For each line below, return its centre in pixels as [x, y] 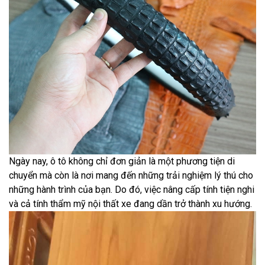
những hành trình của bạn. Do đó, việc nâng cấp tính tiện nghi [132, 190]
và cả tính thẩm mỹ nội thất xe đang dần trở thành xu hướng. [130, 204]
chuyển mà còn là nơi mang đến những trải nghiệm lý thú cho [131, 176]
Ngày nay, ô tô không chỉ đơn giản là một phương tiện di [122, 161]
